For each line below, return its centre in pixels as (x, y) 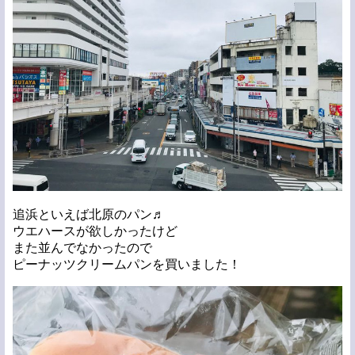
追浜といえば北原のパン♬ (89, 214)
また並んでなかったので (82, 247)
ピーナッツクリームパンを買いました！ (127, 264)
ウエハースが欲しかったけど (95, 231)
